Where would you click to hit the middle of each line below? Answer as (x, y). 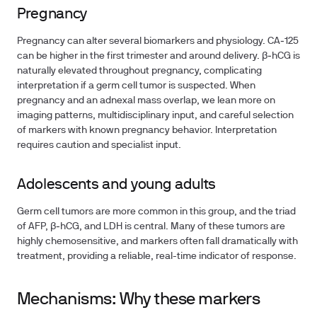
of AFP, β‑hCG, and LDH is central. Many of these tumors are (151, 227)
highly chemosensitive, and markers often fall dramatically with (157, 242)
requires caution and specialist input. (99, 145)
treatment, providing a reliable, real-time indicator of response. (157, 257)
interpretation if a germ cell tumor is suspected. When (136, 86)
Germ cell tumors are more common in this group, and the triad (156, 212)
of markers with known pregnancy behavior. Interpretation (147, 131)
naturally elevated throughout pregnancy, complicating (139, 71)
